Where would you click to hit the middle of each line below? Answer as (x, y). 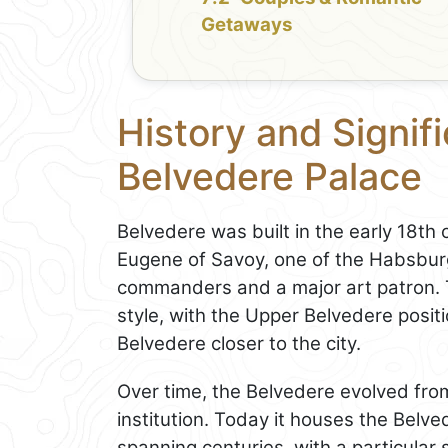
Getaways (247, 24)
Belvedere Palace (269, 176)
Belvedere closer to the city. (239, 343)
